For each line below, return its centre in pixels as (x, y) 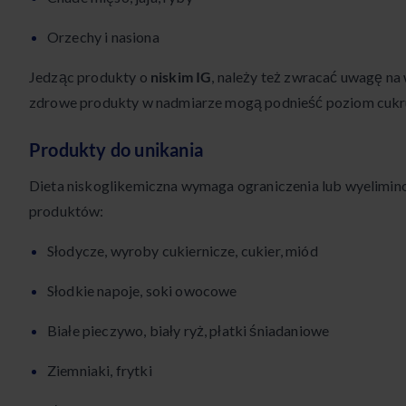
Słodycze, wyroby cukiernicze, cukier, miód (183, 251)
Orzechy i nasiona (103, 37)
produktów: (67, 211)
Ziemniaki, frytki (100, 371)
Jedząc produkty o (90, 77)
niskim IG (181, 77)
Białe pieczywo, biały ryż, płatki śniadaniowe (188, 331)
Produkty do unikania (116, 150)
